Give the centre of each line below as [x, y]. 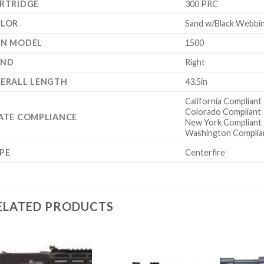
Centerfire [205, 153]
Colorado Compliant [223, 112]
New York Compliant [223, 123]
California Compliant [223, 101]
